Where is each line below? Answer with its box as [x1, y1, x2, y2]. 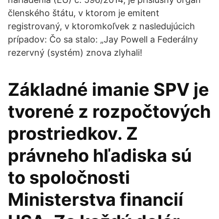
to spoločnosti [8, 167, 130, 188]
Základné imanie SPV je [8, 79, 209, 100]
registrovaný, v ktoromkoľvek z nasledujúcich [8, 21, 195, 31]
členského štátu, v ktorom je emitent [8, 8, 159, 18]
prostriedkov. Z [8, 123, 138, 144]
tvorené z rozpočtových [8, 101, 211, 122]
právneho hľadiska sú [8, 145, 192, 166]
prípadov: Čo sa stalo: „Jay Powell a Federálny [8, 34, 198, 44]
